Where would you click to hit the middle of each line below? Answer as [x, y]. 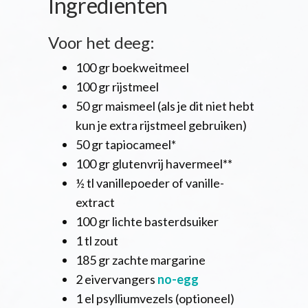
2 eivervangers [117, 279]
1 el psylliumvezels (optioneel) [155, 299]
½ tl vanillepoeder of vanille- [150, 183]
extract [95, 202]
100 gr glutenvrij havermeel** [154, 164]
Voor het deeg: [101, 43]
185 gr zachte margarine [141, 260]
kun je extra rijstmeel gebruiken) [161, 125]
